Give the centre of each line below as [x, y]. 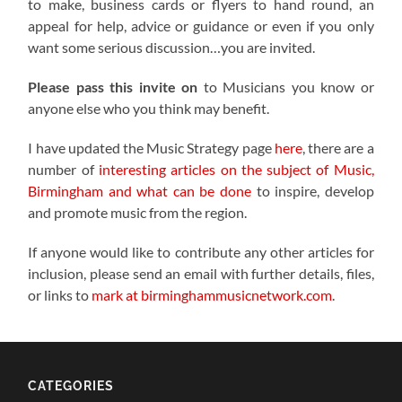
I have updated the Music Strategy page [151, 148]
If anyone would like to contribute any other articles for [201, 252]
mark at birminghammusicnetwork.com [212, 295]
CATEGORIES [71, 386]
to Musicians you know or [286, 87]
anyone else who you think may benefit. [149, 109]
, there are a [338, 148]
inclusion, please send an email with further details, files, [201, 274]
